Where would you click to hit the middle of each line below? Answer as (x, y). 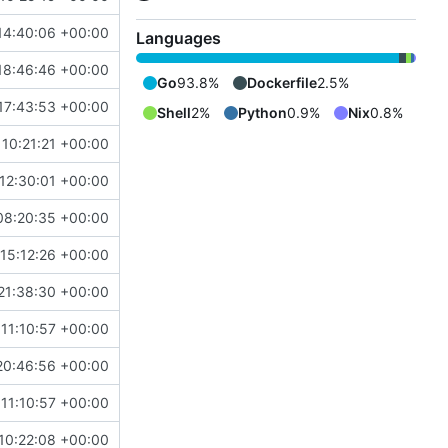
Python (262, 113)
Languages (178, 38)
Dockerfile (282, 83)
